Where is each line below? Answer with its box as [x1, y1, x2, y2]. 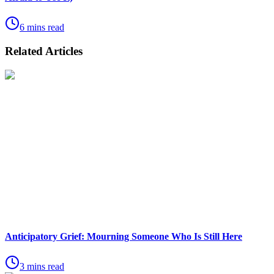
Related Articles [5, 44, 83, 57]
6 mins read [20, 22, 64, 33]
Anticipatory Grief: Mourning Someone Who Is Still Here [5, 231, 242, 242]
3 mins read [20, 261, 64, 272]
